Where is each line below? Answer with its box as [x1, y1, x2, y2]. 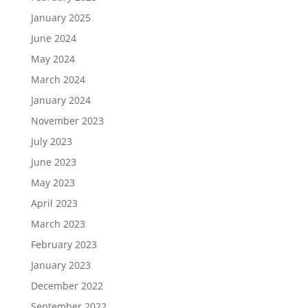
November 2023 [30, 114, 104, 127]
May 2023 [30, 176, 75, 189]
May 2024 [30, 52, 75, 65]
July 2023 [30, 135, 72, 148]
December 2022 [30, 279, 103, 292]
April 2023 [30, 197, 78, 210]
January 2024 [30, 93, 91, 107]
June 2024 [30, 32, 76, 45]
